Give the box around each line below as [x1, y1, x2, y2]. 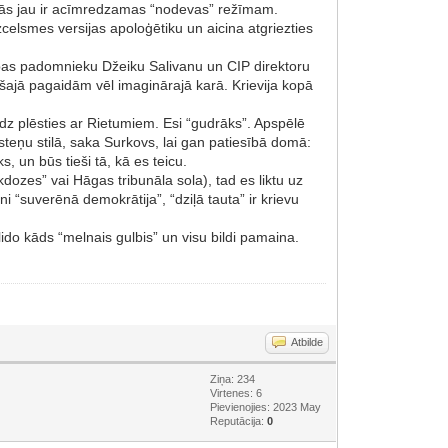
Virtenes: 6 [210, 386, 263, 399]
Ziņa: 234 [210, 372, 256, 385]
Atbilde [291, 335, 324, 348]
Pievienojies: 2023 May [210, 400, 322, 413]
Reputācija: [210, 414, 268, 427]
